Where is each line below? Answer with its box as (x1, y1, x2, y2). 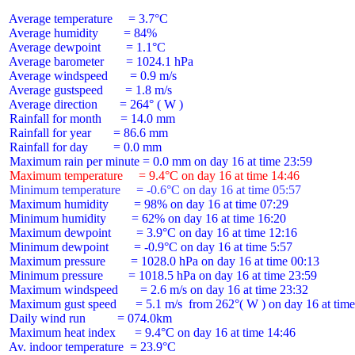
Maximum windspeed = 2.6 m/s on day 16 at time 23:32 (6, 283, 308, 296)
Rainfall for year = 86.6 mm (6, 126, 168, 139)
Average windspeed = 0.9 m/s (6, 69, 177, 82)
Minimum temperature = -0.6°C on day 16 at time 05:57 (6, 183, 301, 197)
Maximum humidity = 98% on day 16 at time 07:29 (6, 197, 288, 211)
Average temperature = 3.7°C (6, 12, 168, 25)
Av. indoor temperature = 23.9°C (6, 340, 176, 353)
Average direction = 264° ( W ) (6, 97, 183, 111)
